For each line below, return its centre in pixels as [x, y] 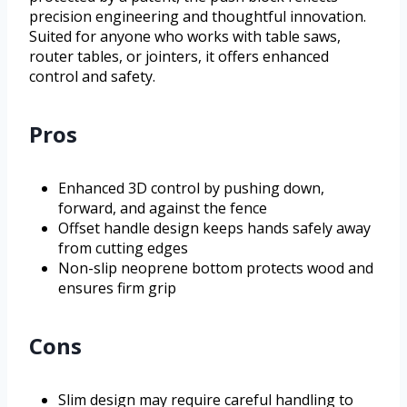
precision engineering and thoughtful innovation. [198, 17]
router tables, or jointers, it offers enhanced [179, 57]
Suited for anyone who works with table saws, [185, 37]
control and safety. [92, 77]
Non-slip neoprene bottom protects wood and [216, 268]
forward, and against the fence [163, 208]
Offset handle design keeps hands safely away [214, 228]
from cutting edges [123, 248]
